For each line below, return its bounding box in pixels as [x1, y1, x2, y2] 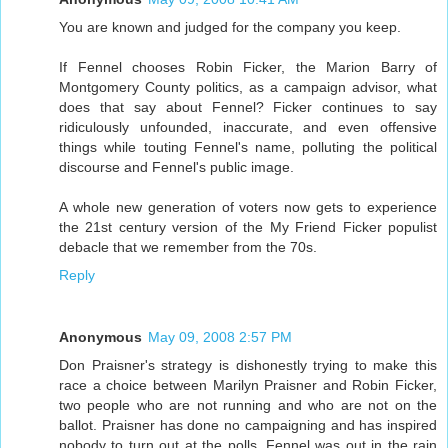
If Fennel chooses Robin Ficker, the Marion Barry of [59, 59, 437, 76]
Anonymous [59, 329, 142, 346]
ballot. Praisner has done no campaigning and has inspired [59, 417, 437, 434]
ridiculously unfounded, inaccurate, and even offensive [59, 119, 437, 136]
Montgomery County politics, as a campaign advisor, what [59, 79, 437, 96]
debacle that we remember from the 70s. [59, 239, 317, 256]
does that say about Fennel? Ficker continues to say [59, 99, 437, 116]
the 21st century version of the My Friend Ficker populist [59, 219, 437, 236]
